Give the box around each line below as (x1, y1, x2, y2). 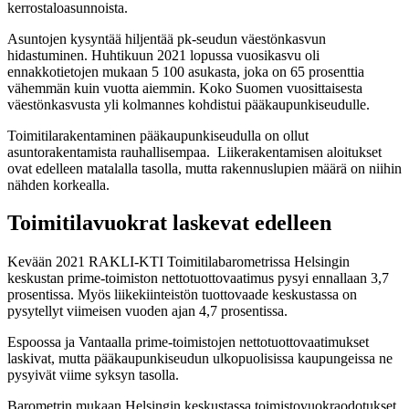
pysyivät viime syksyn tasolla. (7, 367, 179, 383)
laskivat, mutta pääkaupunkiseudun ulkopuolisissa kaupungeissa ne (7, 351, 393, 367)
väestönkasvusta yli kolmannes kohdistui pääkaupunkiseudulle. (7, 96, 370, 112)
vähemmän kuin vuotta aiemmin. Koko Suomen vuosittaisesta (7, 79, 362, 96)
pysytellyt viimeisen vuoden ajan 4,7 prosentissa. (7, 303, 288, 320)
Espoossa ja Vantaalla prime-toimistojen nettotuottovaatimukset (7, 334, 369, 351)
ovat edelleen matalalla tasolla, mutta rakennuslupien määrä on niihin (7, 160, 402, 176)
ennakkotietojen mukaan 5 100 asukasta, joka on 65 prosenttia (7, 63, 364, 79)
